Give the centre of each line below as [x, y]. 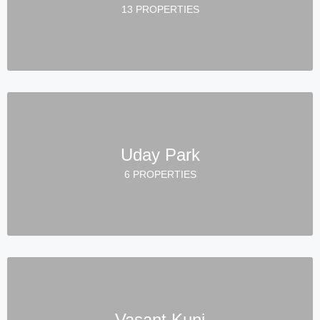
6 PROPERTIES [160, 174]
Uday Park [160, 154]
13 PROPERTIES [160, 9]
